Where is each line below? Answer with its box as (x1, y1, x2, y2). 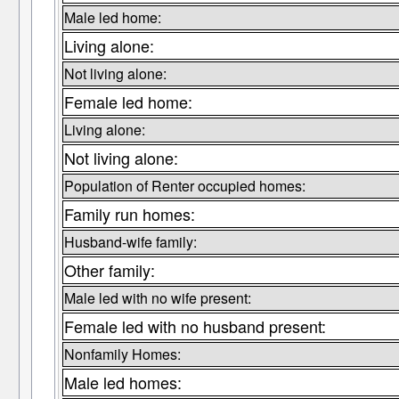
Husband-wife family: (63, 232, 197, 253)
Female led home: (63, 90, 192, 114)
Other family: (63, 258, 155, 282)
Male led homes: (63, 370, 182, 395)
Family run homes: (63, 202, 195, 226)
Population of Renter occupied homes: (63, 175, 305, 197)
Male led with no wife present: (63, 288, 251, 309)
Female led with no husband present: (63, 314, 326, 338)
